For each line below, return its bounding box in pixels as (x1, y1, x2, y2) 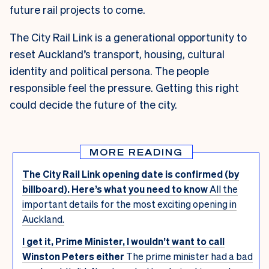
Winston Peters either (22, 250, 124, 263)
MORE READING (89, 147, 183, 158)
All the (210, 183, 238, 196)
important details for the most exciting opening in (22, 198, 237, 211)
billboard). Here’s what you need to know (22, 183, 208, 196)
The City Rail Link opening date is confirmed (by (22, 168, 239, 181)
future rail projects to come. (10, 2, 148, 17)
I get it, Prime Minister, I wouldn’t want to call (22, 235, 225, 248)
